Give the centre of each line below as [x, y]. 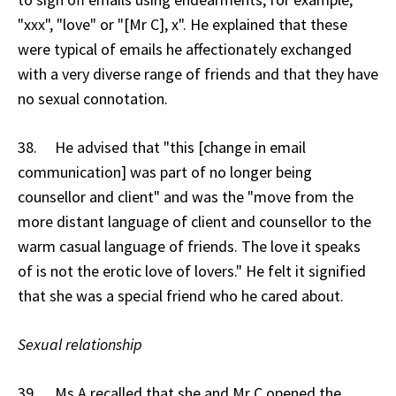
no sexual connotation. [93, 98]
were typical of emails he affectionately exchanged [185, 49]
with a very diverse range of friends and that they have [198, 73]
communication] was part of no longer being [165, 171]
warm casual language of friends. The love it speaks [189, 246]
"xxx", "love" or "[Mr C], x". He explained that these [183, 24]
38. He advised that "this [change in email [162, 147]
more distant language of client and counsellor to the [194, 221]
